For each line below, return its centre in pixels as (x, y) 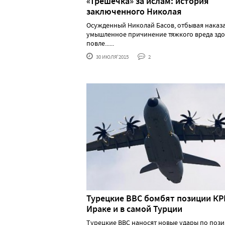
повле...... (100, 43)
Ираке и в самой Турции (134, 209)
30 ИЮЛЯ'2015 (112, 57)
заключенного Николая (134, 11)
